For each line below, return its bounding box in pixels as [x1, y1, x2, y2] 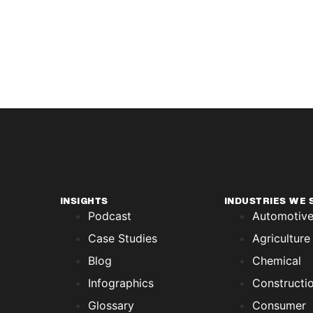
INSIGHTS [59, 196, 108, 208]
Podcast [87, 209, 131, 224]
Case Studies [87, 231, 157, 246]
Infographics [87, 276, 154, 291]
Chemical [252, 254, 301, 268]
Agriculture [252, 231, 310, 246]
